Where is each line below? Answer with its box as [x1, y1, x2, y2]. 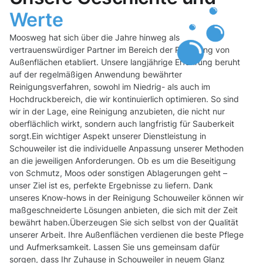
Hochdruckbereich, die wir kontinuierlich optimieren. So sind [9, 94, 239, 104]
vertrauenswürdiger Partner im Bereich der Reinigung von [9, 45, 230, 55]
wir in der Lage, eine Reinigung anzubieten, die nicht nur [9, 106, 225, 117]
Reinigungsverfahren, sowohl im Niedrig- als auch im [9, 82, 210, 92]
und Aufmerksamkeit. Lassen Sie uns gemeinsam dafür [9, 242, 220, 252]
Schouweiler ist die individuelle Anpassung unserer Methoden [9, 143, 244, 154]
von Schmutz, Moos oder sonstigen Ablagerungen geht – [9, 168, 227, 178]
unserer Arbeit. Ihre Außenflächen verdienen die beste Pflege [9, 230, 244, 240]
